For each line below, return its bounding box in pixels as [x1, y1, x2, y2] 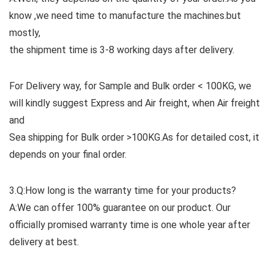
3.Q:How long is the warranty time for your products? [9, 185, 236, 197]
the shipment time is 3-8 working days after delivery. [9, 44, 234, 56]
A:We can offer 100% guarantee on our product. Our [9, 202, 231, 214]
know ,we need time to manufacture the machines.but [9, 10, 241, 22]
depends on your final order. [9, 149, 127, 161]
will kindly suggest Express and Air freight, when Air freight [9, 97, 260, 109]
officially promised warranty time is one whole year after [9, 219, 250, 231]
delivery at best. [9, 236, 79, 248]
